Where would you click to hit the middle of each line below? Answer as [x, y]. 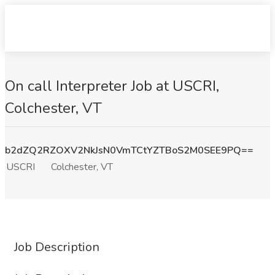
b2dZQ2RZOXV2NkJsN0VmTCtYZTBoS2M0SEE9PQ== [129, 150]
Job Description [57, 247]
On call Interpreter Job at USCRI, [112, 86]
